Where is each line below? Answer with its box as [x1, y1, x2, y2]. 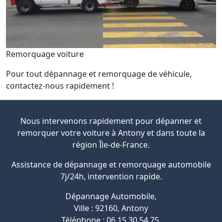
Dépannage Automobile [65, 190, 155, 202]
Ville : [74, 202, 95, 214]
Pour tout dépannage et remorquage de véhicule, [6, 68, 192, 79]
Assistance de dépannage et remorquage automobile [11, 159, 211, 170]
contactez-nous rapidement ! [6, 80, 114, 91]
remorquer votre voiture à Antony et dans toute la [17, 127, 205, 138]
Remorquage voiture [6, 48, 84, 59]
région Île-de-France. [72, 139, 150, 150]
